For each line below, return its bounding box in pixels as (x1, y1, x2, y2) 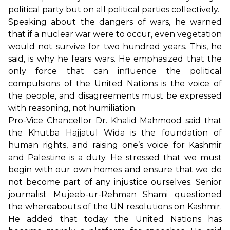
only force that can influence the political (8, 66, 222, 76)
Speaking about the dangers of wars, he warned (8, 17, 222, 27)
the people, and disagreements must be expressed (8, 91, 222, 101)
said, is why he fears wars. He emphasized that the (8, 54, 222, 64)
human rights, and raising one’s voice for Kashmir (8, 140, 222, 150)
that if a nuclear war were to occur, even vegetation (8, 29, 222, 40)
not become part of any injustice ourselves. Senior (8, 177, 222, 187)
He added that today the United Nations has (8, 214, 222, 224)
